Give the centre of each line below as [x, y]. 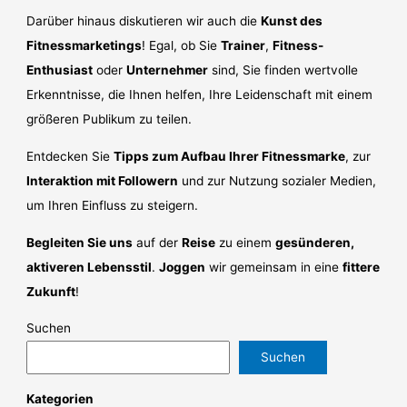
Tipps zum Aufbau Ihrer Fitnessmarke [230, 156]
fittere [362, 267]
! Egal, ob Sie [182, 46]
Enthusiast [60, 70]
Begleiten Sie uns [80, 242]
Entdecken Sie [70, 156]
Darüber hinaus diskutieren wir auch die [144, 21]
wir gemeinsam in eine [274, 267]
